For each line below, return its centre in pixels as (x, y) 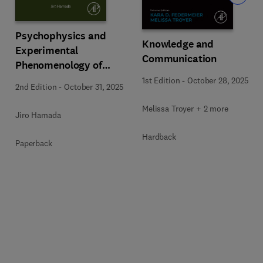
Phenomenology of (59, 65)
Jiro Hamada (38, 115)
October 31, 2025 (94, 87)
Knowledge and (178, 44)
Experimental (47, 50)
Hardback (159, 136)
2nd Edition (36, 87)
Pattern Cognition (57, 80)
